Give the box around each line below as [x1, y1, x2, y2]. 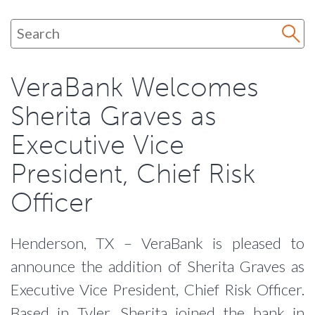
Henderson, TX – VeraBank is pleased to [11, 233, 304, 252]
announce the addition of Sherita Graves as [11, 257, 304, 276]
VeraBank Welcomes [11, 71, 259, 103]
